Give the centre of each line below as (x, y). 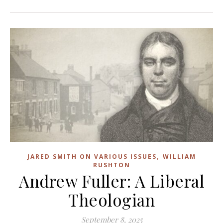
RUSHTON (111, 165)
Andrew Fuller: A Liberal (111, 181)
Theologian (111, 200)
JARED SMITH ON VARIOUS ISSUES (92, 157)
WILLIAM (179, 157)
